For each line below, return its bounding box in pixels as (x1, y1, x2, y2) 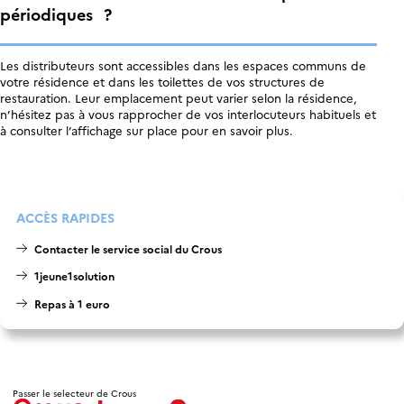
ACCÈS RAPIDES (16, 208, 115, 227)
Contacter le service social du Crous (33, 240, 222, 256)
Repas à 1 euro (33, 295, 110, 311)
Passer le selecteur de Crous (13, 386, 136, 399)
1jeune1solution (33, 268, 115, 284)
